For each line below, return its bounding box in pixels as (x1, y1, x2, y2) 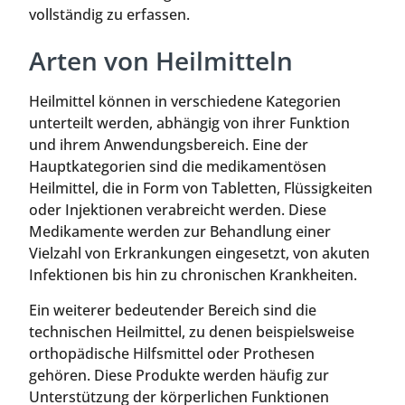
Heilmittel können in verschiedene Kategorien (29, 91, 341, 112)
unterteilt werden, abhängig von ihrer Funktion (29, 113, 350, 134)
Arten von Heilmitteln (29, 43, 293, 79)
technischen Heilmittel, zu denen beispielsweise (29, 321, 354, 342)
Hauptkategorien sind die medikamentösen (29, 156, 326, 177)
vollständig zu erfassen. (29, 4, 190, 24)
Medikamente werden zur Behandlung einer (29, 221, 331, 242)
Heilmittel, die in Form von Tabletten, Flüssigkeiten (29, 178, 372, 199)
